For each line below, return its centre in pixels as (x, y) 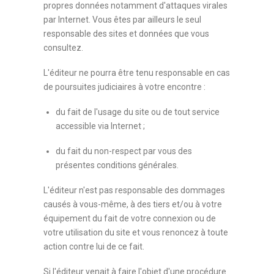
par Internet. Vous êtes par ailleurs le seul (123, 20)
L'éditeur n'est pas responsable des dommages (135, 190)
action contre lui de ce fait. (94, 246)
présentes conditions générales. (117, 165)
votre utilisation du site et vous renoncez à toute (136, 232)
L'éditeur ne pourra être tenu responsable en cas (137, 73)
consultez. (64, 48)
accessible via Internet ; (101, 126)
